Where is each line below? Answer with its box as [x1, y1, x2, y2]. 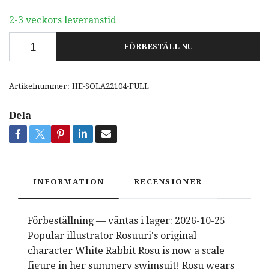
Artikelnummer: [9, 82, 70, 91]
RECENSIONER [134, 177, 202, 187]
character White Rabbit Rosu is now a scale [28, 245, 225, 257]
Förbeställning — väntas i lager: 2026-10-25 [28, 215, 225, 227]
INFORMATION [33, 177, 104, 187]
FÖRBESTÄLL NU [124, 42, 193, 52]
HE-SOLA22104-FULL [72, 82, 149, 91]
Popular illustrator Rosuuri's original [28, 230, 196, 242]
